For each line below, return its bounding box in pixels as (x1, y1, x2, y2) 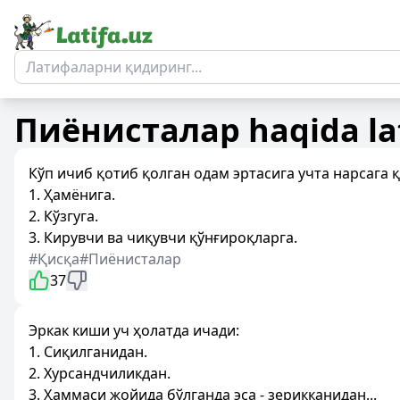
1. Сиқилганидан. (29, 342, 147, 362)
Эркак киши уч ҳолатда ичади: (29, 321, 239, 340)
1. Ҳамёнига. (29, 185, 115, 204)
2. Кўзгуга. (29, 206, 98, 226)
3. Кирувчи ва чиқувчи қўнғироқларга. (29, 228, 297, 247)
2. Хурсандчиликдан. (29, 363, 171, 383)
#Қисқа (29, 249, 79, 269)
